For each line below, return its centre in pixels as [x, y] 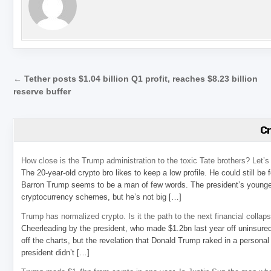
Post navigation [80, 80]
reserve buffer [42, 92]
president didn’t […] [56, 253]
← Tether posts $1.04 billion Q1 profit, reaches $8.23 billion [136, 79]
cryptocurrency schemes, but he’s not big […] [102, 197]
